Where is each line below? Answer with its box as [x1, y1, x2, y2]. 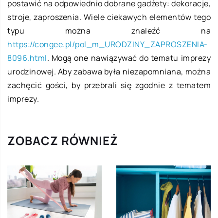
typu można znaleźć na [7, 25, 211, 36]
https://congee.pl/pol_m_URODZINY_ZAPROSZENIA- [7, 38, 208, 50]
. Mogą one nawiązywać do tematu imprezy [47, 52, 211, 63]
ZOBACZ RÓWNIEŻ [7, 132, 118, 148]
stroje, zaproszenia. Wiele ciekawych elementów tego [7, 11, 211, 22]
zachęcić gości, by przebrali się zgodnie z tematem [7, 79, 211, 91]
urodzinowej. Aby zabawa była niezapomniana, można [7, 66, 211, 77]
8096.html [7, 52, 47, 63]
